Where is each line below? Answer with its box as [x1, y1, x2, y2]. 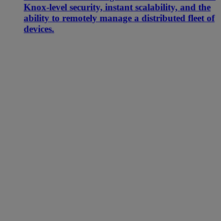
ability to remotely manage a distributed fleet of [24, 12, 215, 23]
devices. [24, 23, 54, 34]
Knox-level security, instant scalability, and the [24, 1, 211, 12]
